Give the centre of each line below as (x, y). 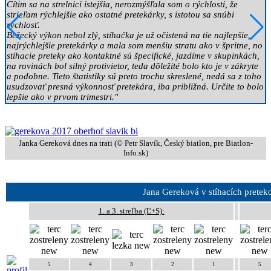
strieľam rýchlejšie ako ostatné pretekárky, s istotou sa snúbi (120, 14)
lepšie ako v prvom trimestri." (62, 96)
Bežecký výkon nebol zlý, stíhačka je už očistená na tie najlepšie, (129, 35)
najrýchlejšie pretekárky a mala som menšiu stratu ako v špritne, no (135, 45)
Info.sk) (135, 152)
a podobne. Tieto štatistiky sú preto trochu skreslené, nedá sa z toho (134, 76)
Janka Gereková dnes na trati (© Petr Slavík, (91, 143)
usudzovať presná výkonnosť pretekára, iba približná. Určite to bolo (135, 86)
